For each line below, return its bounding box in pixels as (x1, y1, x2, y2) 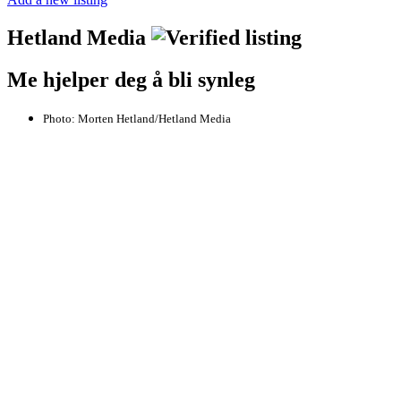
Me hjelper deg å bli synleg (7, 67, 255, 91)
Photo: (43, 111, 78, 125)
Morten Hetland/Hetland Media (78, 111, 231, 125)
